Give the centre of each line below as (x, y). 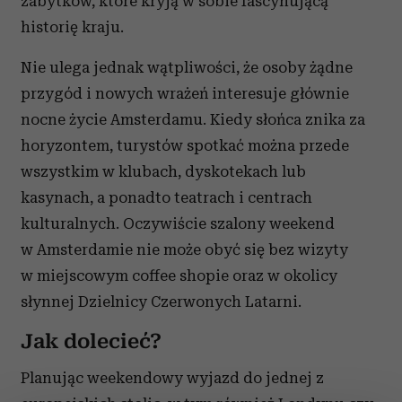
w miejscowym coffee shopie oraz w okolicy (179, 276)
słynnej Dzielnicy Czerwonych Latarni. (161, 302)
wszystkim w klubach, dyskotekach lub (163, 172)
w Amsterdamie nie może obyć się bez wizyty (184, 250)
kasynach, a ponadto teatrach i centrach (166, 198)
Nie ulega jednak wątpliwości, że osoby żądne (187, 68)
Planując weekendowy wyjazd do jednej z (172, 377)
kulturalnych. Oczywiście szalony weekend (178, 224)
